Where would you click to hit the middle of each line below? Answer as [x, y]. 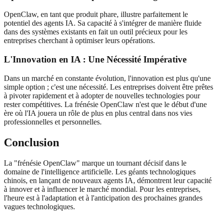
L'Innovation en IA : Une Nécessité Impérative [95, 60]
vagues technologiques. [39, 206]
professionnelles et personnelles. [53, 122]
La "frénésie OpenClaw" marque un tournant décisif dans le [95, 163]
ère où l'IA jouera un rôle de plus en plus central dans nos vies [98, 113]
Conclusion [31, 142]
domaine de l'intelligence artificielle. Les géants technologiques [100, 171]
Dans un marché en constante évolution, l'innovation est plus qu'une [107, 78]
